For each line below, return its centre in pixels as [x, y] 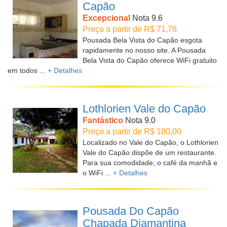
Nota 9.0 [139, 120]
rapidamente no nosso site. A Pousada [144, 50]
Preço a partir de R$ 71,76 [130, 29]
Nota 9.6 [146, 18]
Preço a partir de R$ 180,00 [132, 131]
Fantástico [103, 120]
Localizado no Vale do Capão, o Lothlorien [150, 142]
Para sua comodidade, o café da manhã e [150, 163]
